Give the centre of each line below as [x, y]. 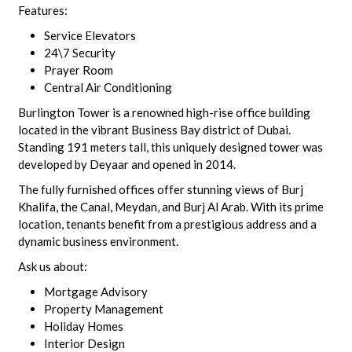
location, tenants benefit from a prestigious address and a [167, 224]
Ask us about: [52, 266]
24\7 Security [79, 53]
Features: [42, 10]
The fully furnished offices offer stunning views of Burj [160, 189]
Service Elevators [90, 35]
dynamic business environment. [98, 241]
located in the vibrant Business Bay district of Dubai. [154, 130]
